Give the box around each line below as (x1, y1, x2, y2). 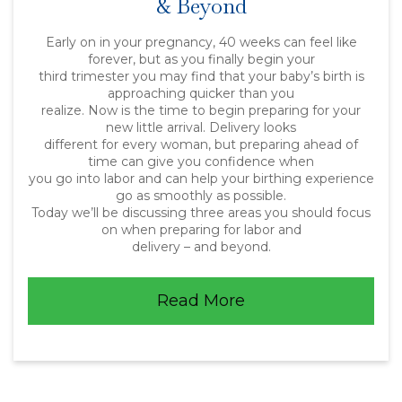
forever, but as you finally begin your (87, 51, 315, 67)
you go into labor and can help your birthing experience (28, 170, 374, 187)
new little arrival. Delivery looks (106, 119, 296, 135)
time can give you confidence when (88, 153, 314, 170)
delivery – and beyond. (131, 239, 271, 255)
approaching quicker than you (108, 85, 294, 101)
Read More (157, 291, 245, 310)
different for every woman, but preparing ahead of (44, 136, 358, 153)
